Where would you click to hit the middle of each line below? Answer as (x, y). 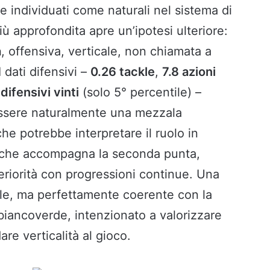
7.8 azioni (189, 71)
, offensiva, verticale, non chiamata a (106, 51)
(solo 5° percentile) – (140, 92)
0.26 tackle (123, 71)
